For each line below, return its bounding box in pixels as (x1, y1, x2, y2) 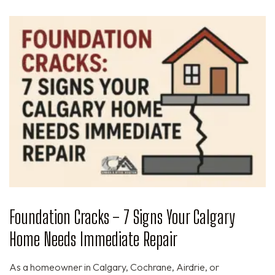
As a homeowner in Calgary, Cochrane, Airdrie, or (9, 261, 219, 274)
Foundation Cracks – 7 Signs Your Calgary (9, 206, 234, 228)
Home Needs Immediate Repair (9, 228, 177, 250)
